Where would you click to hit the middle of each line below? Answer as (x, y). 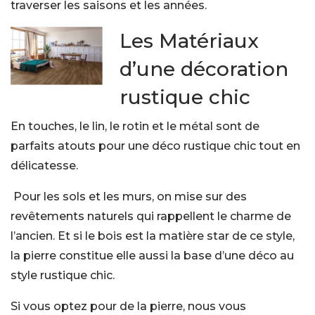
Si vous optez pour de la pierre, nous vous (128, 306)
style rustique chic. (63, 275)
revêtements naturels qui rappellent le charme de (151, 216)
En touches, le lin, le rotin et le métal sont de (135, 126)
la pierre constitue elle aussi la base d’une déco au (152, 256)
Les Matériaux (189, 41)
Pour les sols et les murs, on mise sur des (130, 197)
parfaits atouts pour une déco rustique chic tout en (155, 146)
